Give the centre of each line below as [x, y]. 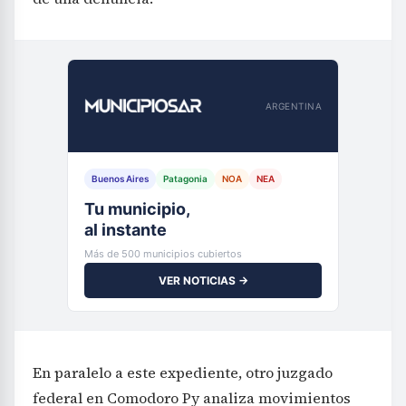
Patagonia [185, 179]
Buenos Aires [120, 179]
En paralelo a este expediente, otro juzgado [183, 373]
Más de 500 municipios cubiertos [163, 254]
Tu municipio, [137, 209]
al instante [126, 230]
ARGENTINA [293, 106]
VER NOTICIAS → [203, 281]
